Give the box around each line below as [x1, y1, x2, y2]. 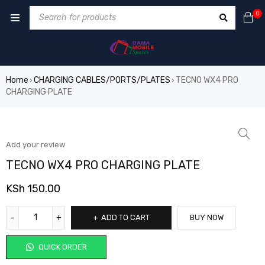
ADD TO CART [101, 212, 150, 222]
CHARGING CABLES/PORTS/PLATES [34, 75, 170, 85]
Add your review [6, 140, 65, 149]
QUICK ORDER [36, 242, 87, 251]
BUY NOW [190, 212, 224, 222]
